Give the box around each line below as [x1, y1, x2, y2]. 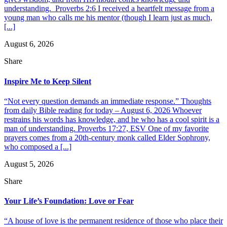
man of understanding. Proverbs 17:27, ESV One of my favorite [4, 124, 209, 133]
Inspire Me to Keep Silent [4, 77, 91, 86]
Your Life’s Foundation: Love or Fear [4, 197, 134, 206]
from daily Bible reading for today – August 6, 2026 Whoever [4, 105, 202, 115]
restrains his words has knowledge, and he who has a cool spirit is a [4, 115, 219, 124]
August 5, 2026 [4, 159, 54, 168]
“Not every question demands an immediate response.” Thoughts [4, 96, 211, 105]
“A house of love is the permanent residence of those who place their [4, 216, 223, 225]
